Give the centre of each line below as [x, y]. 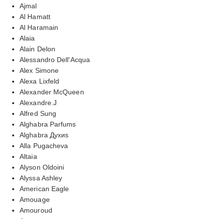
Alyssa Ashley [41, 178]
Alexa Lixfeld [40, 81]
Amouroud [36, 210]
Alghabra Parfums [48, 124]
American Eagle [44, 188]
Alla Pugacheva [44, 145]
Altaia [28, 156]
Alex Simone [39, 70]
